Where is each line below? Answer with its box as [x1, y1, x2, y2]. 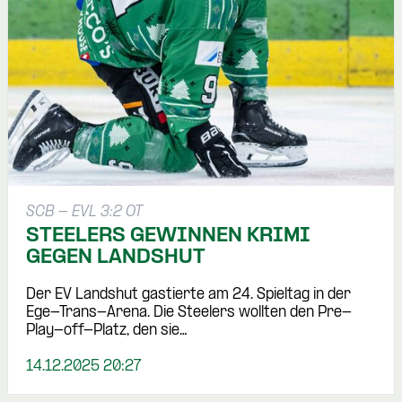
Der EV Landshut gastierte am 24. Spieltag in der [26, 287, 351, 303]
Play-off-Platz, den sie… [26, 323, 188, 339]
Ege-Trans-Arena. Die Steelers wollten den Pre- [26, 305, 352, 321]
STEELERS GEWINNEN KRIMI [26, 225, 310, 248]
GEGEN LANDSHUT [26, 247, 205, 269]
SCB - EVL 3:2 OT [26, 205, 143, 221]
